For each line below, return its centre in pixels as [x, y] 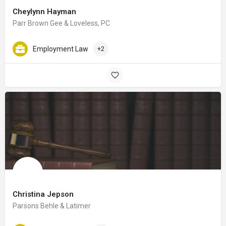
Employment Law [61, 49]
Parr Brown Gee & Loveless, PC [61, 23]
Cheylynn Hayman [44, 11]
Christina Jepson [43, 194]
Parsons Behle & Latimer [52, 206]
